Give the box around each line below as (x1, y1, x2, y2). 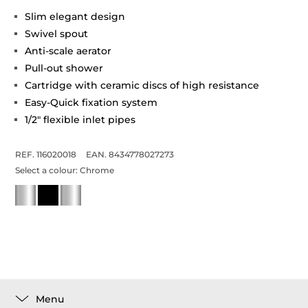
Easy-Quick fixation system (25, 96, 158, 109)
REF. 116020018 (15, 149, 77, 159)
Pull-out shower (25, 62, 104, 74)
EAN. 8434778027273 (86, 149, 175, 159)
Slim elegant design (25, 10, 126, 23)
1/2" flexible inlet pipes (25, 113, 136, 126)
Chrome (80, 165, 115, 175)
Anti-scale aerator (25, 45, 112, 57)
